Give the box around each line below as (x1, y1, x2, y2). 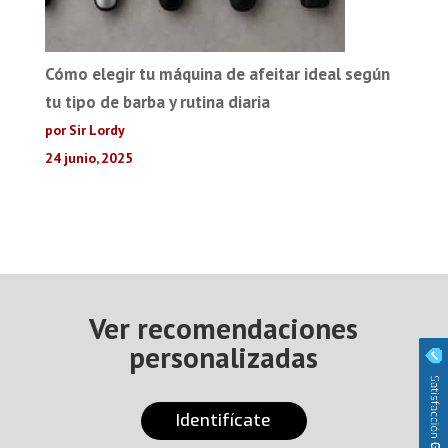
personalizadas (129, 338, 319, 376)
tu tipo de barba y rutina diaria (44, 91, 270, 113)
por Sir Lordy (44, 121, 125, 139)
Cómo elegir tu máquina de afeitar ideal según (44, 63, 390, 85)
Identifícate (176, 409, 272, 433)
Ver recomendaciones (89, 309, 359, 347)
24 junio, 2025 (44, 149, 133, 167)
